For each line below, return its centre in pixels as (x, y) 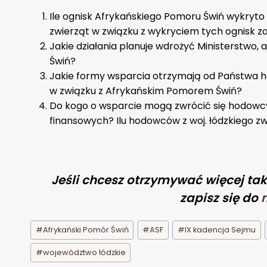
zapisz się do (219, 198)
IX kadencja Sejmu (221, 229)
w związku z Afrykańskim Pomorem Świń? (146, 91)
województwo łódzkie (84, 253)
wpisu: (44, 238)
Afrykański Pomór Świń (86, 229)
